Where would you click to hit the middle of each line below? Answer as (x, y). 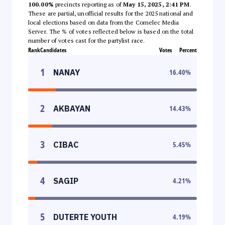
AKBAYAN (72, 108)
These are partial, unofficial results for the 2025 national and (111, 13)
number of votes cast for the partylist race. (87, 40)
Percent (188, 50)
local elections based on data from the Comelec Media (104, 22)
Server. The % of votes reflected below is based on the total (111, 31)
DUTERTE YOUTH (85, 217)
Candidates (53, 50)
